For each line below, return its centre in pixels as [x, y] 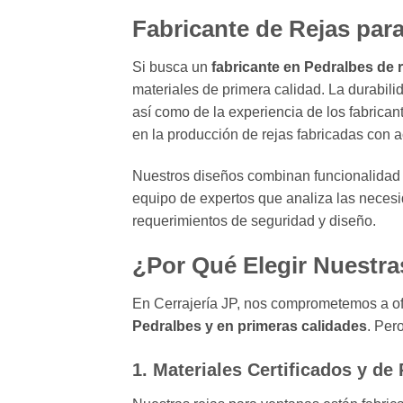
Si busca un [172, 67]
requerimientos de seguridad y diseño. [254, 221]
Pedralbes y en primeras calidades [250, 326]
